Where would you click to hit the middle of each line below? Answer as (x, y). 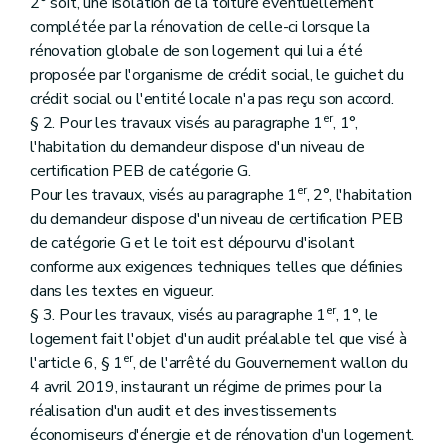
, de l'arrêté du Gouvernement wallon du (270, 362)
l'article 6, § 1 (77, 362)
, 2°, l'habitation (359, 194)
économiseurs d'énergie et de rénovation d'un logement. (222, 434)
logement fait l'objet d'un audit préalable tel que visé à (218, 338)
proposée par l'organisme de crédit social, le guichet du (217, 74)
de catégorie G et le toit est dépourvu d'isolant (192, 242)
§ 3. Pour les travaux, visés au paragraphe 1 (178, 314)
